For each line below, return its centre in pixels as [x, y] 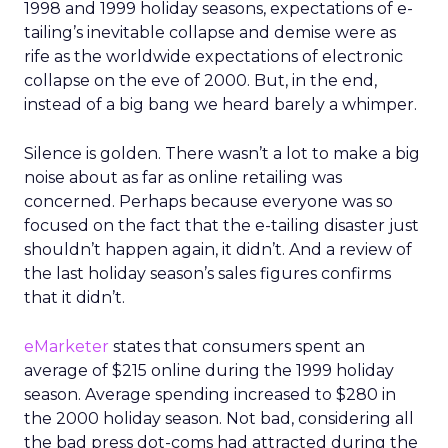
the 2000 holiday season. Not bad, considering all [219, 418]
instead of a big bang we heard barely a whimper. [220, 104]
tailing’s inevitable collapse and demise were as [210, 32]
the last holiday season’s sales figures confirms [207, 273]
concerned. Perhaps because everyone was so [208, 201]
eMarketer [66, 346]
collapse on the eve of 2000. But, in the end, [200, 80]
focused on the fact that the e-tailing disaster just [221, 225]
